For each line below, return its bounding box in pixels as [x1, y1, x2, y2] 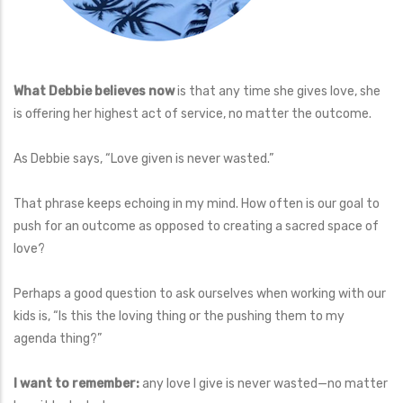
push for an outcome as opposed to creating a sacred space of [13, 218, 379, 234]
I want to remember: [13, 375, 142, 391]
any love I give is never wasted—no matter [142, 375, 388, 391]
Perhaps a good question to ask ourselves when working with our [13, 285, 386, 301]
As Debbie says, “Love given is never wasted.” [13, 150, 273, 166]
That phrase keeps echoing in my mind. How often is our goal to [13, 195, 380, 211]
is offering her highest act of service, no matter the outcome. [13, 105, 372, 121]
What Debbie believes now [13, 83, 175, 99]
